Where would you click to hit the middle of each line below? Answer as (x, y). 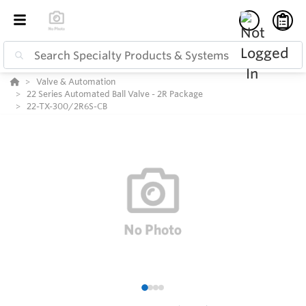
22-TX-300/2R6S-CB (67, 106)
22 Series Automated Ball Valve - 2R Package (115, 94)
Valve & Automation (76, 82)
